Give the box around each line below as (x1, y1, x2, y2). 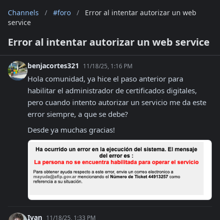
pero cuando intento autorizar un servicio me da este (27, 97, 206, 107)
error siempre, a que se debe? (27, 109, 128, 119)
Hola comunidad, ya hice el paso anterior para (27, 74, 183, 83)
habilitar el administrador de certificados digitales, (27, 85, 197, 95)
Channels (8, 8, 39, 17)
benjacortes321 (27, 61, 81, 70)
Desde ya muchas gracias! (27, 125, 115, 135)
